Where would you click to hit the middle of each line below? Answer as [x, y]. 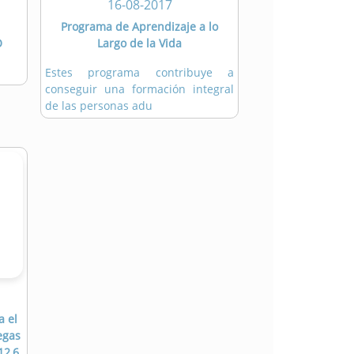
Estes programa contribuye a [139, 73]
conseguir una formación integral [139, 89]
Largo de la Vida [139, 43]
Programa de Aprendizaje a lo [139, 27]
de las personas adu [99, 106]
